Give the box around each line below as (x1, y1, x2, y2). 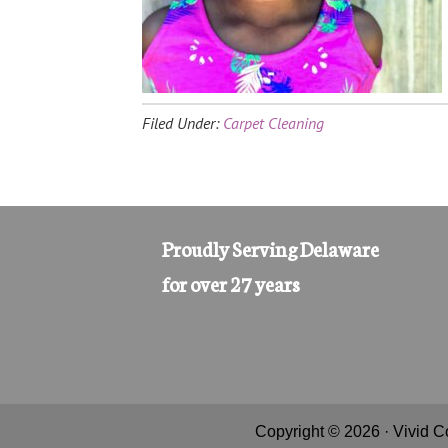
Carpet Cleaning (223, 113, 324, 133)
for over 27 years (162, 269, 300, 297)
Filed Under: (142, 113, 223, 133)
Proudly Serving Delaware (162, 234, 379, 262)
